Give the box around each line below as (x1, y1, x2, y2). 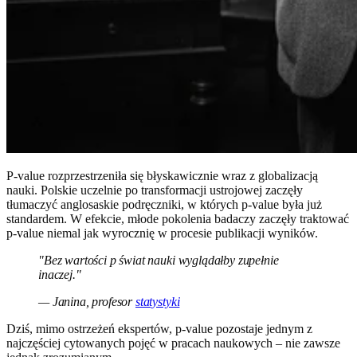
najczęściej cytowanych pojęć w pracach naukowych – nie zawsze (6, 336, 340, 351)
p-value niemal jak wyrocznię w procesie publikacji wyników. (6, 226, 318, 241)
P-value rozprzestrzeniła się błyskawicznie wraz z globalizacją (6, 169, 318, 183)
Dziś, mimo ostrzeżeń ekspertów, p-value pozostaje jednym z (6, 322, 312, 336)
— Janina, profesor (38, 295, 135, 309)
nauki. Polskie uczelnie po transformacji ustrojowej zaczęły (6, 183, 303, 198)
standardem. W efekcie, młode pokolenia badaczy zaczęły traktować (6, 212, 349, 226)
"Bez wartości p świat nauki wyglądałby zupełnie (38, 253, 279, 268)
